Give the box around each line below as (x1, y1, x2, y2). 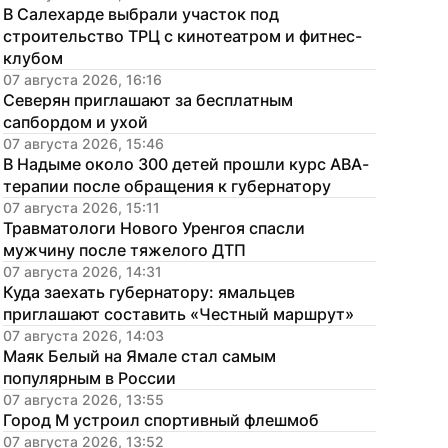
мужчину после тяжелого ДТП (3, 240, 246, 260)
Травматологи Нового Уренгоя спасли (3, 218, 305, 238)
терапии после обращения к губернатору (3, 176, 331, 196)
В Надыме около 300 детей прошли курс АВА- (3, 154, 369, 174)
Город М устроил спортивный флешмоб (3, 410, 319, 430)
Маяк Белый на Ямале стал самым (3, 346, 276, 366)
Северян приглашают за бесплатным (3, 90, 293, 110)
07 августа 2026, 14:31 (3, 263, 162, 280)
